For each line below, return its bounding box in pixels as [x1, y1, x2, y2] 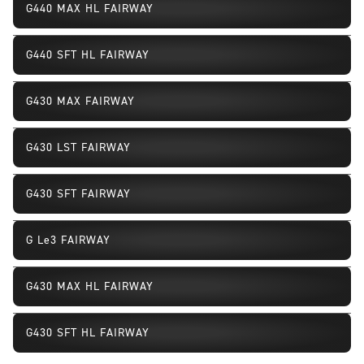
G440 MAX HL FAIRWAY [26, 2, 154, 16]
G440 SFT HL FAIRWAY [26, 48, 150, 63]
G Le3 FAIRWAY [26, 233, 111, 248]
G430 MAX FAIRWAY [26, 94, 136, 109]
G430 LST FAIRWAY [26, 141, 132, 155]
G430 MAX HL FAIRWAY [26, 279, 154, 294]
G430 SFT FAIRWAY [26, 187, 132, 201]
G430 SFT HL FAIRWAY [26, 326, 150, 340]
